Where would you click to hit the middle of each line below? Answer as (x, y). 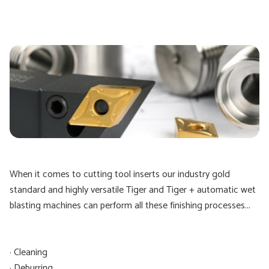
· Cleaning (29, 252)
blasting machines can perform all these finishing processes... (130, 206)
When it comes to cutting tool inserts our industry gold (120, 174)
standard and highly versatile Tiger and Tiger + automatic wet (133, 190)
